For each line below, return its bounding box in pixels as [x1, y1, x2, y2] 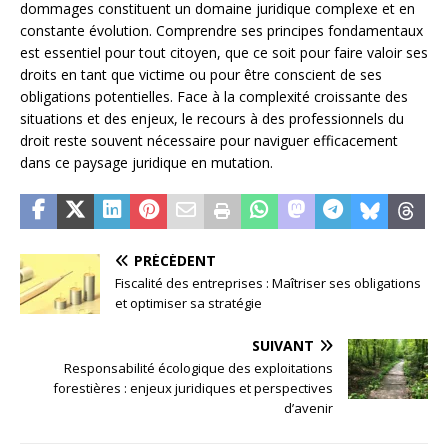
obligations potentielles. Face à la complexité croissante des [20, 87, 408, 107]
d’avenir [284, 399, 333, 418]
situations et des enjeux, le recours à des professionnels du [20, 109, 404, 129]
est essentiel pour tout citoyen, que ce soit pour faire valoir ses [20, 43, 428, 63]
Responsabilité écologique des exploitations [64, 359, 333, 378]
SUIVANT [252, 336, 314, 356]
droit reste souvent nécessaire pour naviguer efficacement [20, 131, 398, 151]
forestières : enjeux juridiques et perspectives [53, 379, 333, 398]
